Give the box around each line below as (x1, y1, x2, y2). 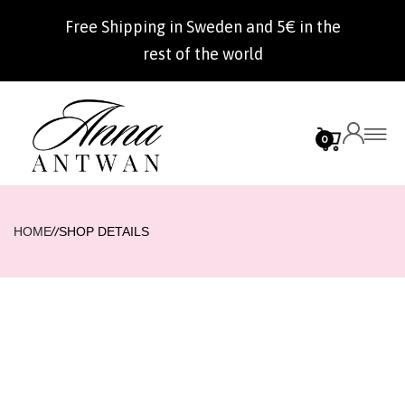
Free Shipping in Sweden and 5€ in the (64, 17, 341, 36)
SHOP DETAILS (59, 224, 149, 239)
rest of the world (142, 44, 263, 63)
